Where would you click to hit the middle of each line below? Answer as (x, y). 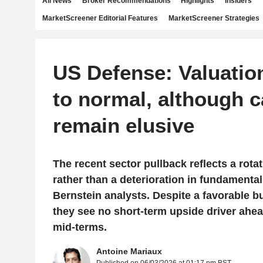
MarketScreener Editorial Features (100, 18)
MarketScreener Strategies (214, 18)
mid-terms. (80, 227)
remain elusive (123, 125)
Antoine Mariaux (129, 251)
